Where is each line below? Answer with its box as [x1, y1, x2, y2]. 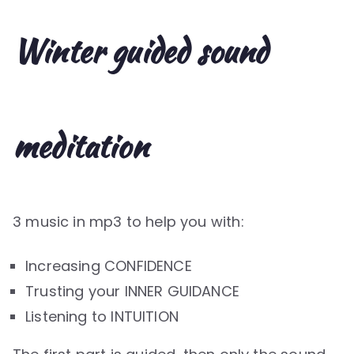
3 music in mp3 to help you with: [13, 211, 244, 232]
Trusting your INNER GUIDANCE [25, 281, 240, 301]
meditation [13, 122, 148, 169]
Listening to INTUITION [25, 306, 179, 326]
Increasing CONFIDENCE [25, 255, 192, 276]
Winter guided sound [13, 28, 268, 74]
